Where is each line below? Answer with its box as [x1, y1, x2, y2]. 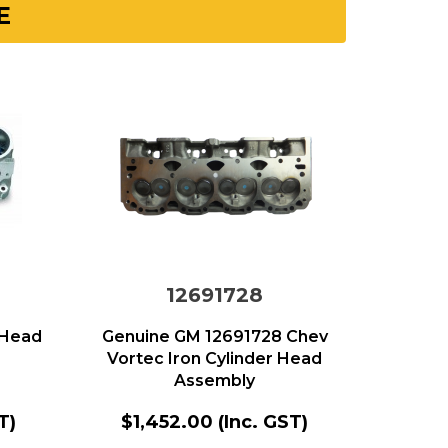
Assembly [174, 371, 256, 390]
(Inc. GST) [218, 411, 309, 433]
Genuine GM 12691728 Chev [101, 327, 328, 346]
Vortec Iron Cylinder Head [107, 349, 323, 368]
